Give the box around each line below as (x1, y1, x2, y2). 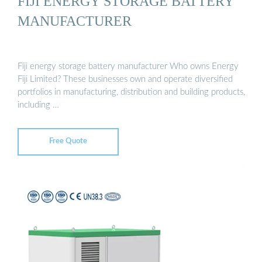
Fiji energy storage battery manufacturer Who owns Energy (18, 61, 239, 71)
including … (18, 100, 59, 109)
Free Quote (49, 137, 87, 146)
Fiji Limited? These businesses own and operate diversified (18, 74, 233, 84)
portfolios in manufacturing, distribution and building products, (18, 87, 245, 96)
